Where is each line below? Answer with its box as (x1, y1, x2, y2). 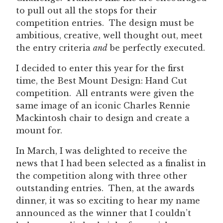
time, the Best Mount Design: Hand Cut (16, 75, 187, 86)
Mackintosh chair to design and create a (16, 112, 190, 123)
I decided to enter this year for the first (16, 63, 184, 73)
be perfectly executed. (108, 42, 205, 53)
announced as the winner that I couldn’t (16, 208, 191, 218)
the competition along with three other (16, 170, 187, 181)
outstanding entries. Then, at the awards (16, 183, 195, 193)
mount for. (16, 125, 62, 135)
